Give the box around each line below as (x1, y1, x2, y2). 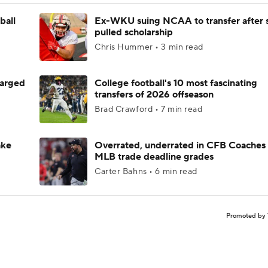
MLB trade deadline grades (95, 151, 214, 163)
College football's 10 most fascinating (95, 77, 257, 89)
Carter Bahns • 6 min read (95, 166, 197, 177)
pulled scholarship (95, 26, 173, 38)
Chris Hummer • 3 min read (95, 42, 203, 53)
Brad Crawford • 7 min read (95, 104, 203, 115)
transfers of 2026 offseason (95, 89, 214, 100)
